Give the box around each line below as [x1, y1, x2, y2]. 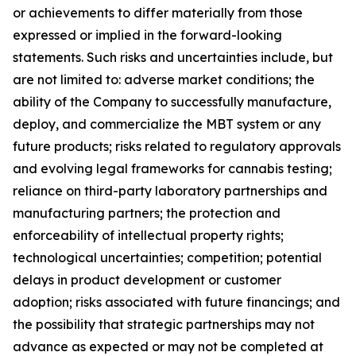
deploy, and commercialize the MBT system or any [13, 116, 321, 133]
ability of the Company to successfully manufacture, [13, 94, 331, 110]
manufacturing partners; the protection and [13, 205, 281, 222]
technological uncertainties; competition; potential [13, 250, 322, 266]
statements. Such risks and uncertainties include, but [13, 49, 333, 66]
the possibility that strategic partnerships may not [13, 316, 315, 333]
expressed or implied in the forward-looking [13, 27, 282, 44]
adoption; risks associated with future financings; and [13, 294, 340, 311]
